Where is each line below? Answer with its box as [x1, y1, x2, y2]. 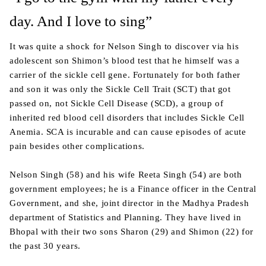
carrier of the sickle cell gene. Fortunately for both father [9, 70, 241, 80]
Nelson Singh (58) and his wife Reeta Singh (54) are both [9, 170, 242, 179]
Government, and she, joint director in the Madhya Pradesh [9, 198, 249, 208]
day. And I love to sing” [9, 13, 152, 29]
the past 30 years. [9, 241, 81, 251]
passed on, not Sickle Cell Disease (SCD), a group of [9, 99, 224, 108]
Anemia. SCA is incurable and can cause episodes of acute [9, 127, 246, 137]
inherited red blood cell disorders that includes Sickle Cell [9, 113, 245, 122]
